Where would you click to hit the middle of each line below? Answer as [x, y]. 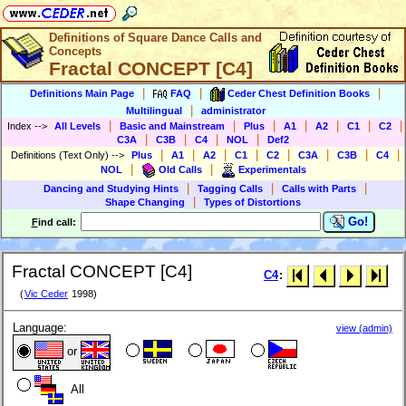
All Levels [77, 126]
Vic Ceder [46, 294]
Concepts [75, 51]
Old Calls [180, 169]
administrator [233, 111]
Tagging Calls [230, 188]
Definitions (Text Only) [61, 155]
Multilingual [154, 111]
